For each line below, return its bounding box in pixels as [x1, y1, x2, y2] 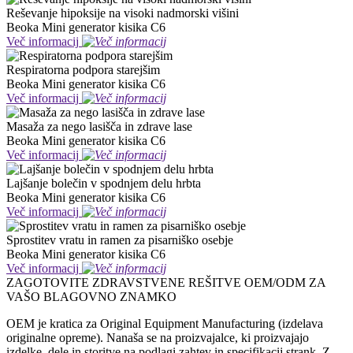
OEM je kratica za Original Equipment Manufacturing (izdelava [6, 317, 323, 330]
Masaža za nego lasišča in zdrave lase [6, 120, 192, 133]
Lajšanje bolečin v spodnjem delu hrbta [6, 176, 201, 190]
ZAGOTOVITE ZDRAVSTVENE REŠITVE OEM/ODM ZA [6, 276, 325, 289]
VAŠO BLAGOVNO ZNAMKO [6, 290, 176, 303]
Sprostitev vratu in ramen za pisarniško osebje [6, 233, 233, 247]
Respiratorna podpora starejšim [6, 63, 160, 76]
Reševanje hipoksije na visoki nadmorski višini [6, 6, 239, 20]
